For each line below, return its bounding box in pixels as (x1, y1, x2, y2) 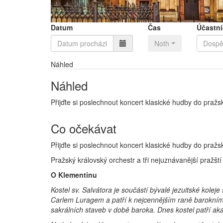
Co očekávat (51, 119, 116, 137)
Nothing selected (154, 38, 207, 48)
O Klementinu (51, 169, 97, 180)
